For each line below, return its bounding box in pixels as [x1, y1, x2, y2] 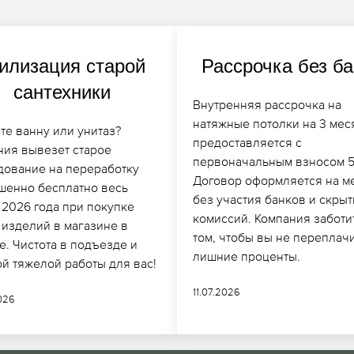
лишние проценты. [193, 248, 300, 263]
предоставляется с [193, 134, 302, 149]
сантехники [13, 81, 111, 103]
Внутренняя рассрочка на [193, 96, 341, 111]
